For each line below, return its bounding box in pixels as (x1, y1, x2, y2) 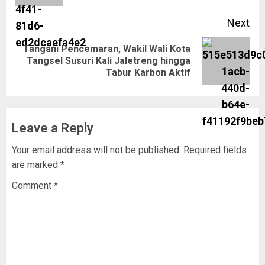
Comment (12, 180, 54, 192)
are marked (12, 159, 60, 171)
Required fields (183, 144, 247, 156)
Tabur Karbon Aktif (106, 67, 190, 79)
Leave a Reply (12, 121, 93, 136)
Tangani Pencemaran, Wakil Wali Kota (23, 43, 190, 55)
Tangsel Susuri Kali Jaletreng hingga (27, 55, 190, 67)
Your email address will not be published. (12, 144, 181, 156)
